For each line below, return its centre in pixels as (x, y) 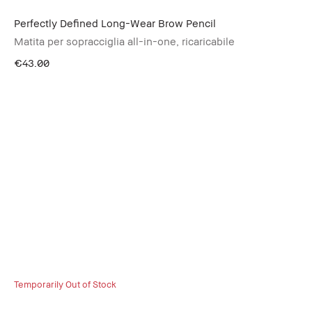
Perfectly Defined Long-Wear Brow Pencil (115, 23)
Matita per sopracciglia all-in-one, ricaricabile (124, 41)
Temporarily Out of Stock (65, 284)
